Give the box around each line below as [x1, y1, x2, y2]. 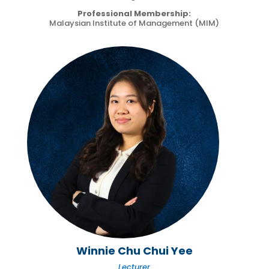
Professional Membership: [77, 7, 192, 19]
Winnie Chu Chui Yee [76, 243, 193, 258]
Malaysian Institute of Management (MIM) [49, 17, 220, 29]
